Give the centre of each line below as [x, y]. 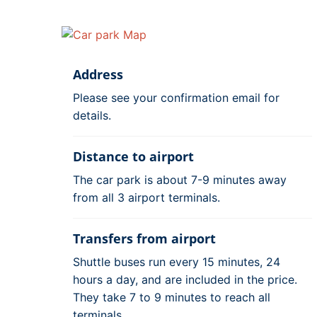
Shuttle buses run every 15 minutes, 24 [177, 261]
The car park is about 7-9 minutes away [180, 179]
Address [98, 74]
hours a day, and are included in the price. [185, 279]
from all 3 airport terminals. [146, 197]
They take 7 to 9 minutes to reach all [172, 297]
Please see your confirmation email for [176, 97]
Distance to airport [133, 156]
